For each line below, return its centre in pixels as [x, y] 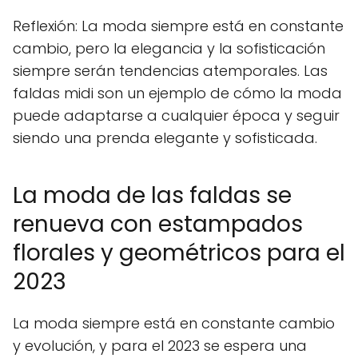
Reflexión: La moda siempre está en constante [178, 26]
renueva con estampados [158, 224]
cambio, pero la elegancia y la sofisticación [169, 48]
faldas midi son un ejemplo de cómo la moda [177, 93]
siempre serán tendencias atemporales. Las [170, 70]
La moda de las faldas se [152, 195]
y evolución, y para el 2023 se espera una [160, 345]
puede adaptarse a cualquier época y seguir [176, 115]
